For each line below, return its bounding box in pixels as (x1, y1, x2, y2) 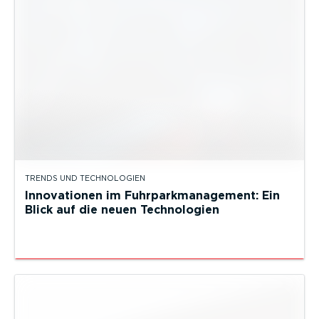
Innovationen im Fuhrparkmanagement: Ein (25, 188, 280, 202)
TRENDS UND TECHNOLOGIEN (25, 173, 145, 183)
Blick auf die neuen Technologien (25, 202, 219, 216)
